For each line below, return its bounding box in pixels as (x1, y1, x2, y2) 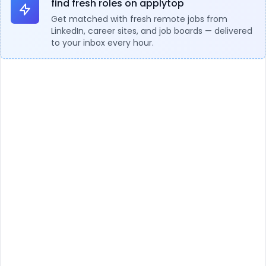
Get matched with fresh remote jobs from (51, 13, 227, 25)
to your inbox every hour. (51, 37, 154, 49)
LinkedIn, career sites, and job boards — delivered (51, 25, 252, 37)
